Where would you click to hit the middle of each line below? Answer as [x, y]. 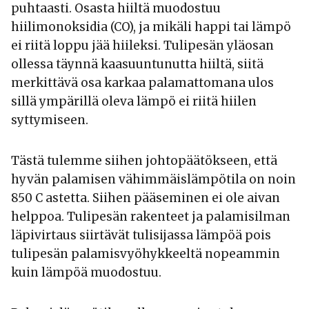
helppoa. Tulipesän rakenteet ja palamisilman [151, 217]
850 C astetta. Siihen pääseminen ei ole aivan [146, 198]
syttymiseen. [50, 120]
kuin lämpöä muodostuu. [86, 273]
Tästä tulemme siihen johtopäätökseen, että [144, 161]
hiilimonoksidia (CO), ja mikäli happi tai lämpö [151, 27]
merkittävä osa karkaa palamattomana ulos [142, 83]
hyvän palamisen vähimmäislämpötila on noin [153, 180]
